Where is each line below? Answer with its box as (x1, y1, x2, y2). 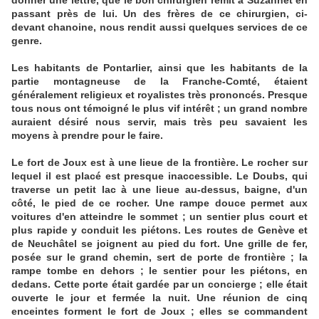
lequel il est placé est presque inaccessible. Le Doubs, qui (11, 170, 308, 182)
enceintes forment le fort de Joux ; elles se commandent (11, 305, 308, 318)
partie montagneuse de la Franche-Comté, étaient (11, 75, 308, 88)
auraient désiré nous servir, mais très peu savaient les (11, 116, 308, 128)
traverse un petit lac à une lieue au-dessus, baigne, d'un (11, 184, 308, 196)
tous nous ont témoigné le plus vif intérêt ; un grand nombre (11, 103, 308, 115)
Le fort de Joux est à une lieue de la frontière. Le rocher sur (11, 157, 308, 169)
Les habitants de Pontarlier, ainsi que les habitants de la (11, 62, 308, 74)
